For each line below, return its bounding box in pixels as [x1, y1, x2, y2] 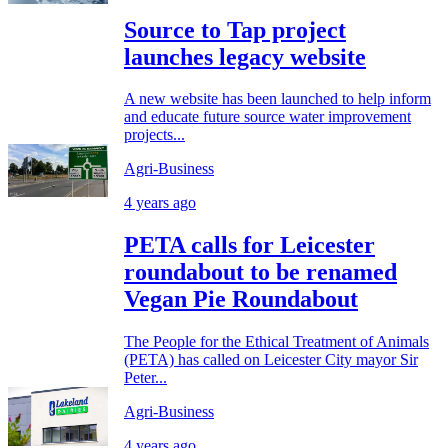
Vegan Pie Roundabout [124, 286, 358, 313]
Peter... [124, 369, 167, 387]
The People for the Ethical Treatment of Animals [124, 333, 429, 351]
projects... [124, 126, 185, 144]
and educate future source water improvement [124, 108, 411, 126]
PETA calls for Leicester [124, 232, 375, 259]
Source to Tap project [124, 16, 346, 43]
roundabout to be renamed [124, 259, 397, 286]
